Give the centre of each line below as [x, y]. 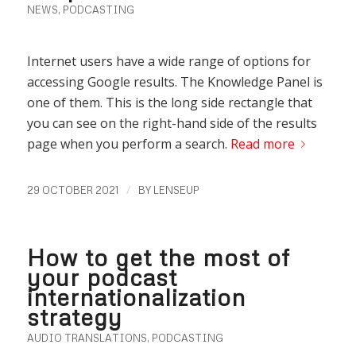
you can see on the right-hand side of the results [172, 123]
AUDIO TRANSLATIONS [87, 338]
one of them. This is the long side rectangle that [169, 102]
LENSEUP [176, 190]
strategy [74, 317]
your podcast [102, 277]
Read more [262, 143]
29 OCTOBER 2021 [72, 190]
